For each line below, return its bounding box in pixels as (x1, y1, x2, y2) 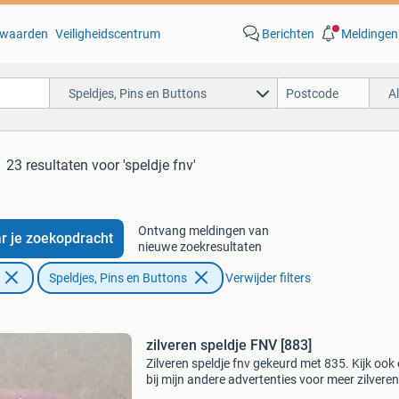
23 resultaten (6, 157, 88, 174)
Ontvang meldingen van (137, 224, 269, 238)
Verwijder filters (224, 271, 311, 285)
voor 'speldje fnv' (92, 157, 196, 174)
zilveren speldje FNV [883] (145, 337, 312, 354)
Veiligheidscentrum (54, 27, 160, 41)
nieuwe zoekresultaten (137, 240, 262, 254)
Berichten (261, 27, 314, 41)
